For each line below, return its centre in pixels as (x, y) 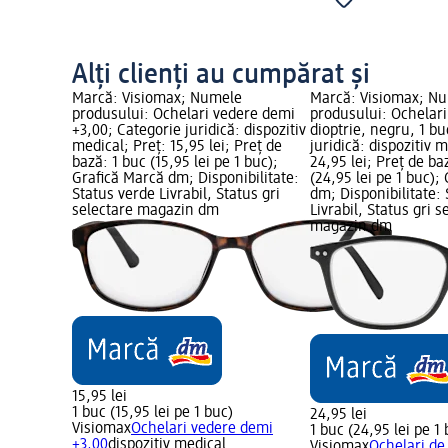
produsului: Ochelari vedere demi (183, 115)
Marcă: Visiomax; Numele (157, 99)
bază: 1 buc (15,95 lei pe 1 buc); (175, 163)
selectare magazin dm (145, 211)
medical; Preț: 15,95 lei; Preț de (177, 147)
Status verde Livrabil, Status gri (176, 195)
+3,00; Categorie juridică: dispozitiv (189, 131)
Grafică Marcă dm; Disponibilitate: (185, 179)
